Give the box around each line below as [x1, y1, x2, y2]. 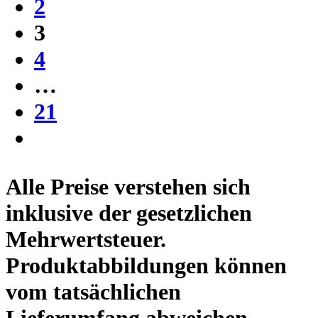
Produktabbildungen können [6, 252, 287, 278]
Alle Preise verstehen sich [6, 173, 251, 199]
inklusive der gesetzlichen [6, 199, 252, 226]
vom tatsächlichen [6, 278, 181, 305]
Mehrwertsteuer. [6, 226, 166, 252]
